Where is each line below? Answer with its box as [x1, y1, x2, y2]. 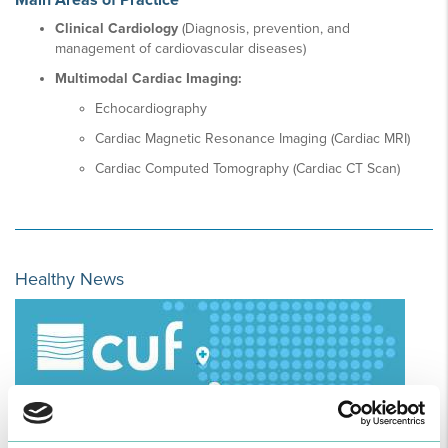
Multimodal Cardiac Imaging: [55, 70, 242, 87]
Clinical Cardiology [55, 20, 178, 37]
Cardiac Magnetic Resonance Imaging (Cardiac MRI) [95, 130, 410, 147]
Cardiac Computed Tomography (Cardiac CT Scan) [95, 160, 400, 177]
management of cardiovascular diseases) [55, 40, 306, 57]
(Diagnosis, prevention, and [178, 20, 350, 37]
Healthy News [15, 268, 124, 290]
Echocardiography [95, 100, 207, 117]
